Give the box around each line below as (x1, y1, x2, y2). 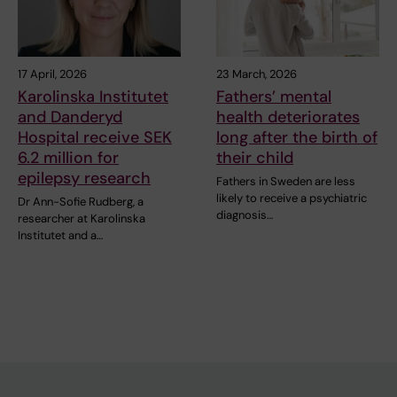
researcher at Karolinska (18, 211, 145, 227)
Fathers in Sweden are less (216, 174, 355, 190)
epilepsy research (18, 167, 151, 190)
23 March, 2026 (216, 66, 297, 82)
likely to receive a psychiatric (216, 191, 367, 206)
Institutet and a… (18, 228, 103, 244)
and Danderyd (18, 106, 122, 128)
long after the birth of (216, 127, 378, 149)
